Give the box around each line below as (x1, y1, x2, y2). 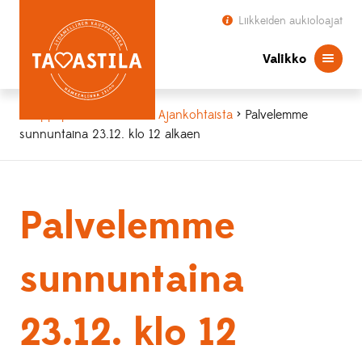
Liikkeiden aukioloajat (234, 14, 343, 28)
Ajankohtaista (158, 107, 234, 123)
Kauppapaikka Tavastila (19, 107, 147, 123)
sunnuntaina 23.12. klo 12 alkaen (19, 126, 201, 142)
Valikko (262, 51, 306, 67)
